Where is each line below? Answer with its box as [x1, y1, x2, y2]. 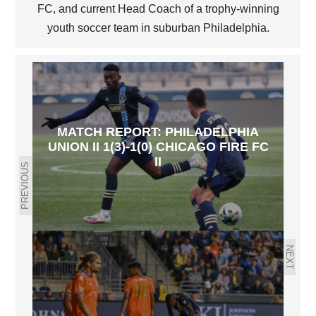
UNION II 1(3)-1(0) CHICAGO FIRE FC [47, 139, 269, 153]
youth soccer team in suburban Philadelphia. [47, 22, 269, 34]
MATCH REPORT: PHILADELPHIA [57, 124, 259, 138]
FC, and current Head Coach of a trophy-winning [37, 3, 279, 15]
